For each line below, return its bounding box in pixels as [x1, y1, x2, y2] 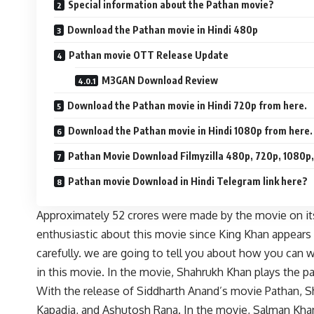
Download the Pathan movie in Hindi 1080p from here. [68, 125, 313, 137]
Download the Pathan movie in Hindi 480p [67, 24, 258, 36]
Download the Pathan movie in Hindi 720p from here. [67, 100, 307, 111]
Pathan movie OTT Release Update [69, 49, 228, 61]
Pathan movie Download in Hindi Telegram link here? [68, 175, 308, 187]
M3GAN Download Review [185, 74, 218, 86]
